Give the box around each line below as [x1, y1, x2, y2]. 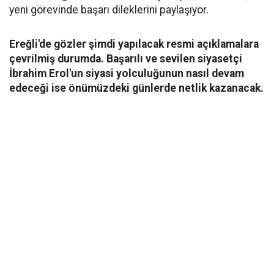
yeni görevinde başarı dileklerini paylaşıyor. [9, 4, 209, 16]
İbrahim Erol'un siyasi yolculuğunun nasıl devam [9, 67, 244, 80]
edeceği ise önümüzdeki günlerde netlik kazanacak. [9, 82, 264, 94]
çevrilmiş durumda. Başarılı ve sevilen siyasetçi [9, 53, 242, 65]
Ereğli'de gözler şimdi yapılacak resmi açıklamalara [9, 38, 259, 50]
